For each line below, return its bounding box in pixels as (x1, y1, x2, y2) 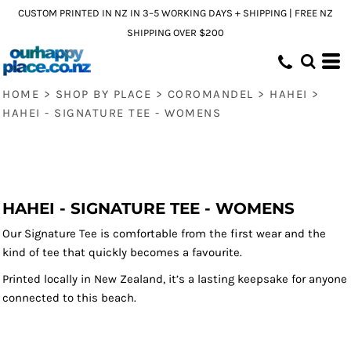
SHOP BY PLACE (55, 87, 151, 101)
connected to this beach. (2, 291, 136, 305)
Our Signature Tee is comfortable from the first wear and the (2, 226, 326, 241)
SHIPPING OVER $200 (127, 27, 224, 38)
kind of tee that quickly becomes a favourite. (2, 245, 242, 259)
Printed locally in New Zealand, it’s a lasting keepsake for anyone (2, 272, 347, 286)
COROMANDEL (167, 87, 254, 101)
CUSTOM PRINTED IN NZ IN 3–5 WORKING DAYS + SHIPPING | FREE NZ (18, 7, 333, 19)
